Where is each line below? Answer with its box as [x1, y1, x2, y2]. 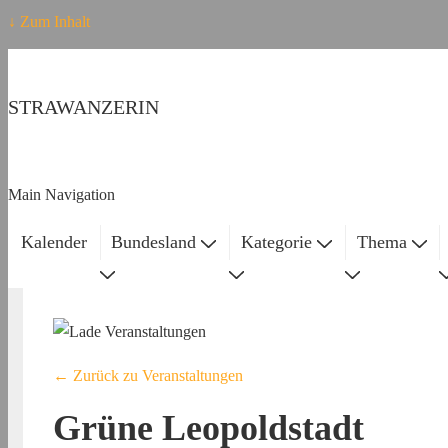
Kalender [20, 232, 87, 252]
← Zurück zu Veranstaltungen [53, 367, 243, 384]
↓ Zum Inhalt [8, 13, 90, 30]
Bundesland [111, 232, 197, 252]
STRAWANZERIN [8, 96, 159, 118]
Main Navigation [8, 186, 115, 203]
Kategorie [240, 232, 312, 252]
